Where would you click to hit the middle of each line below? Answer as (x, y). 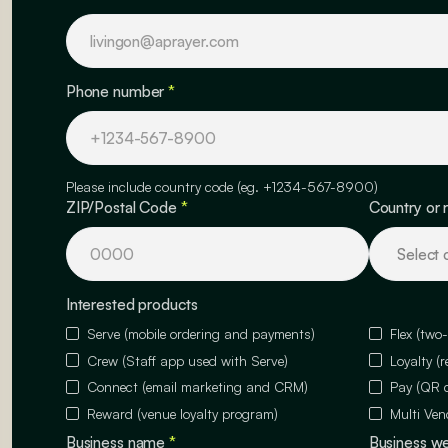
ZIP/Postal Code (123, 207)
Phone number (117, 91)
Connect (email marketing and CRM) (198, 387)
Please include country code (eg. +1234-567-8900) (221, 187)
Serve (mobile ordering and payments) (201, 333)
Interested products (131, 304)
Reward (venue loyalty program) (183, 414)
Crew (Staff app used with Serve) (188, 360)
